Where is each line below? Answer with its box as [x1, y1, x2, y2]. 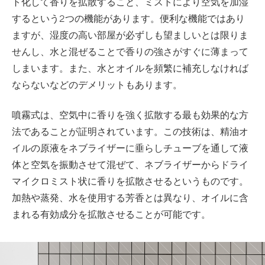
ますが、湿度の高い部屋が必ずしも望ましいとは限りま [12, 29, 248, 41]
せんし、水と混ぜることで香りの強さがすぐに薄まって [12, 46, 248, 57]
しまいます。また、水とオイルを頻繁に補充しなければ [12, 62, 248, 74]
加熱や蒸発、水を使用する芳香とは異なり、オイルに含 [12, 191, 248, 203]
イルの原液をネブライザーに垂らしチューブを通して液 [12, 141, 248, 153]
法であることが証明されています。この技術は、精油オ [12, 125, 248, 137]
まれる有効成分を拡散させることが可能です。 [12, 208, 211, 219]
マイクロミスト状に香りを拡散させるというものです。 [12, 174, 248, 186]
